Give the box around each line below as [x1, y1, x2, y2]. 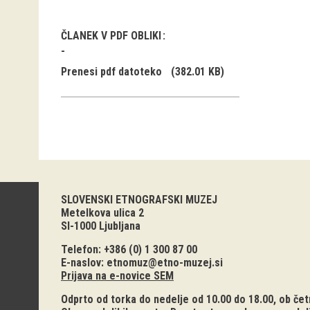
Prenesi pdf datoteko [61, 65, 162, 78]
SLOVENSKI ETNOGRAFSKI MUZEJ [61, 193, 217, 206]
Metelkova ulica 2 [61, 206, 144, 219]
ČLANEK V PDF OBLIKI [61, 29, 164, 42]
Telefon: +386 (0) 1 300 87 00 [61, 243, 197, 256]
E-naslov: [61, 256, 107, 269]
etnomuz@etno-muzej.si [107, 256, 223, 269]
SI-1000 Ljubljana [61, 219, 140, 232]
